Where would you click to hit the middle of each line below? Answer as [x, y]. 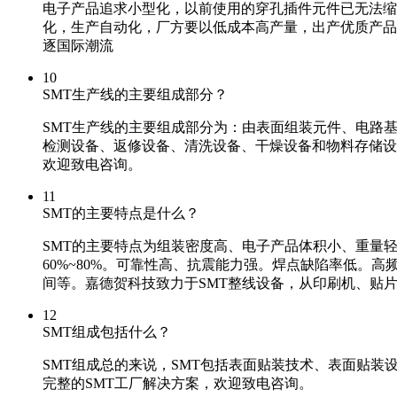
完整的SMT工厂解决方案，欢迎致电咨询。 [178, 383]
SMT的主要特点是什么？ [121, 213]
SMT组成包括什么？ [107, 331]
